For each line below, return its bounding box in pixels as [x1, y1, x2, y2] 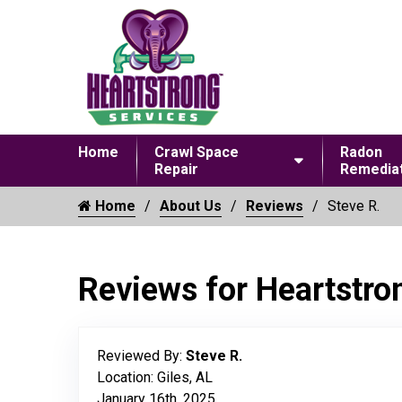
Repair [154, 161, 198, 178]
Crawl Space [154, 144, 239, 161]
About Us [160, 197, 222, 214]
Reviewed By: [97, 347, 186, 364]
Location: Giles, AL [97, 369, 213, 386]
